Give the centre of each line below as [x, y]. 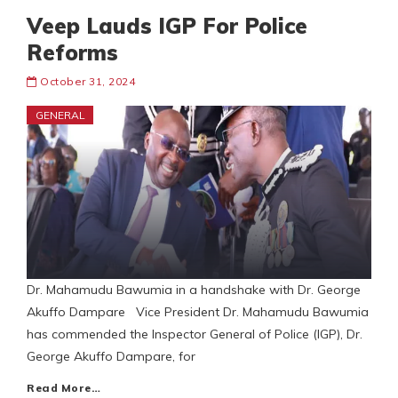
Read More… [64, 388]
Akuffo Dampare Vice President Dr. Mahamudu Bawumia [198, 312]
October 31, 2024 [88, 82]
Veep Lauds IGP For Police [167, 26]
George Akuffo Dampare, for [111, 357]
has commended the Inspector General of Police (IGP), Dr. [195, 334]
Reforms [72, 53]
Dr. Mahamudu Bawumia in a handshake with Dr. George [194, 290]
